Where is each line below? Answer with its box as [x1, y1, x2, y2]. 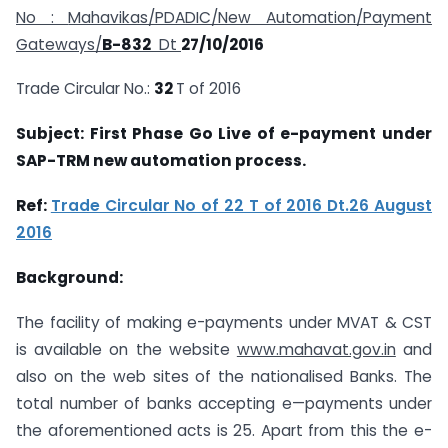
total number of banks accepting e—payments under [16, 392, 432, 414]
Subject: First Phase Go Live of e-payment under [16, 123, 432, 145]
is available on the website [16, 338, 237, 360]
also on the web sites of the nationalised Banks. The [16, 365, 432, 387]
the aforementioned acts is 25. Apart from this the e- [16, 419, 432, 441]
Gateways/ [16, 33, 102, 55]
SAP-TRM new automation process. [16, 150, 306, 172]
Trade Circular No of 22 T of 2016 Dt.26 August [50, 194, 433, 216]
